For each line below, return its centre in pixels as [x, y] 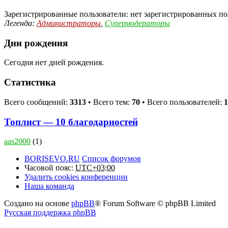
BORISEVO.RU [52, 159]
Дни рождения [36, 43]
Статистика [30, 82]
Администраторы [69, 23]
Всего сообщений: [37, 102]
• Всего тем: [109, 102]
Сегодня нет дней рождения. [54, 63]
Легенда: [20, 23]
